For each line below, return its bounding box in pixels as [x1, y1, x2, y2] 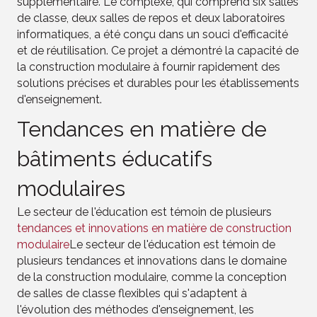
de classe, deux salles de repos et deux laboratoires [17, 11, 285, 25]
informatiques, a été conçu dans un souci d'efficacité [17, 27, 288, 41]
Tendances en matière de [17, 116, 267, 142]
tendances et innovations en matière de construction [17, 221, 292, 235]
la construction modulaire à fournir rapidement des [17, 59, 280, 74]
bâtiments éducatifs [17, 146, 212, 171]
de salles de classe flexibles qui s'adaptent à [17, 286, 247, 300]
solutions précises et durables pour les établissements [17, 76, 299, 90]
